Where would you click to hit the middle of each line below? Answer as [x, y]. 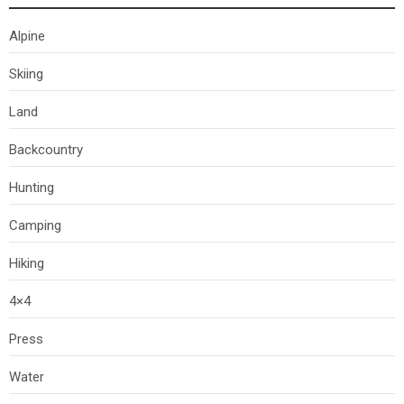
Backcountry [46, 149]
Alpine [27, 36]
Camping [35, 225]
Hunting [32, 187]
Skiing [26, 73]
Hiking [27, 263]
